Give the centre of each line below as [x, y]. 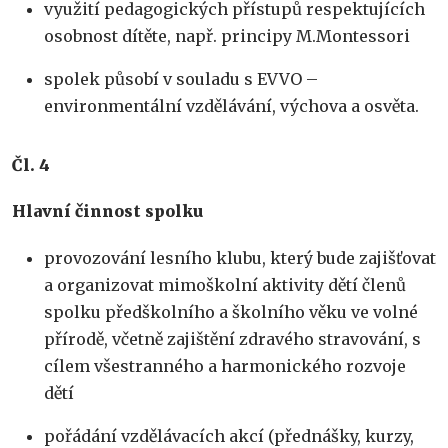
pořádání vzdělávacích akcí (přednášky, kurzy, [229, 435]
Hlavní [43, 211]
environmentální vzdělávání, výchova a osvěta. [231, 106]
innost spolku [143, 211]
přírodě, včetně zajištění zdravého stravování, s [232, 338]
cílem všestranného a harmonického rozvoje [225, 365]
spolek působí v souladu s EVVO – [181, 79]
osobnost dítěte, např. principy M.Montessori [227, 36]
